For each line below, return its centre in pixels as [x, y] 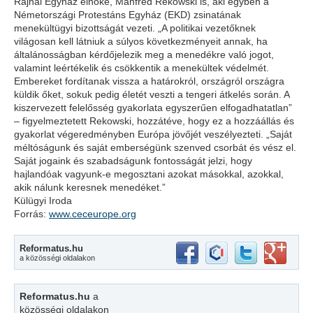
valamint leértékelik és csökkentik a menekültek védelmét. [141, 68]
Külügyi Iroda [43, 201]
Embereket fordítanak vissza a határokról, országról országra [149, 81]
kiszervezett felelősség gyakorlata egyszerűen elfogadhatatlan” [153, 108]
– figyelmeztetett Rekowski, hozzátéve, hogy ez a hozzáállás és [154, 121]
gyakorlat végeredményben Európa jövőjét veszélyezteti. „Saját [153, 134]
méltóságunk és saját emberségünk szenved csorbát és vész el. [155, 147]
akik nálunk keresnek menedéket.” [90, 187]
